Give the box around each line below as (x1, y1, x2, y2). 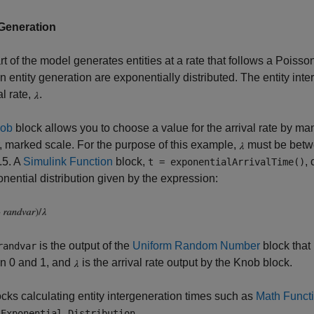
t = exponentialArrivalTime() (148, 156, 305, 168)
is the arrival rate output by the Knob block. (79, 257, 292, 268)
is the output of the (36, 240, 132, 252)
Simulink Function (23, 156, 113, 168)
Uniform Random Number (132, 240, 260, 252)
